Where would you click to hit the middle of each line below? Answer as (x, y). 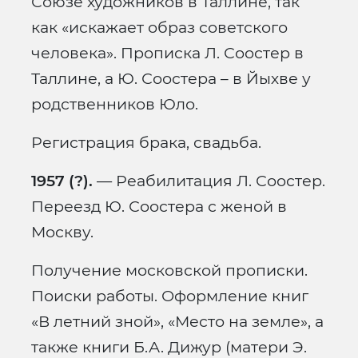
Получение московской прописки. (169, 270)
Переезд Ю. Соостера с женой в (159, 207)
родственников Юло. (115, 104)
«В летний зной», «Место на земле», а (177, 322)
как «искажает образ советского (159, 28)
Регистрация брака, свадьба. (146, 143)
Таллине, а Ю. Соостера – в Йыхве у (171, 79)
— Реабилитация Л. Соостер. (209, 181)
